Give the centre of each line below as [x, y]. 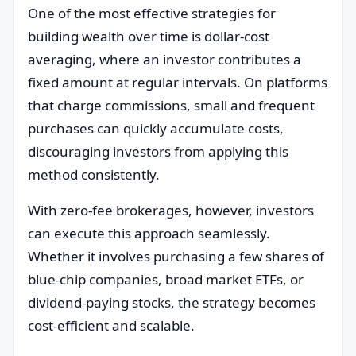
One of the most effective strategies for [152, 13]
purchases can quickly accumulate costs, [156, 128]
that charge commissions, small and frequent [171, 105]
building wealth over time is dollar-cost [149, 36]
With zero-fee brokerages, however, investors [171, 210]
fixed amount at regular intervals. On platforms [178, 82]
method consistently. [94, 174]
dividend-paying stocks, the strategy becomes [172, 302]
